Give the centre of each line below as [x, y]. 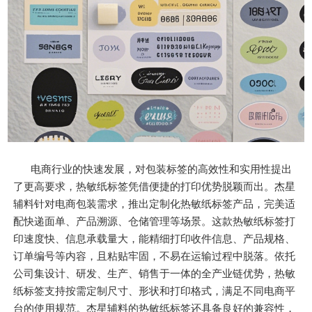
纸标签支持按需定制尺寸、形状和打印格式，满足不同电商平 [155, 290]
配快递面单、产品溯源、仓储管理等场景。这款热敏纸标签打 [155, 221]
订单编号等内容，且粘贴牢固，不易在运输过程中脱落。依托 [155, 256]
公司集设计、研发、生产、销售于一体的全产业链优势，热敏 [155, 273]
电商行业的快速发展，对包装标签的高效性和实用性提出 [162, 169]
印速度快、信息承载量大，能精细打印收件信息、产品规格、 [155, 238]
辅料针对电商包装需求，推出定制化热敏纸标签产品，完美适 [155, 203]
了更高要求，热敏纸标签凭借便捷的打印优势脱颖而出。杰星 [155, 186]
